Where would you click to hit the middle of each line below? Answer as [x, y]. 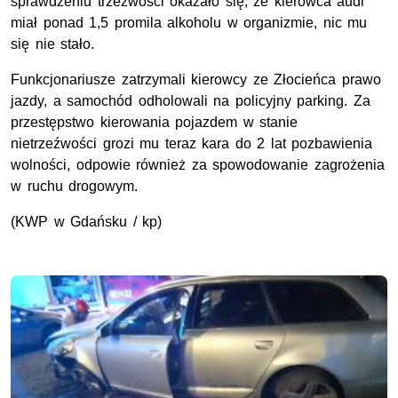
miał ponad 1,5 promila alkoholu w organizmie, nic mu [189, 23]
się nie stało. [53, 44]
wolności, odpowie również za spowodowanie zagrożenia [198, 165]
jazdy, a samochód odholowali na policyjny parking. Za [191, 101]
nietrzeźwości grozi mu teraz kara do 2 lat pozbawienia [192, 144]
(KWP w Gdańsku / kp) [87, 222]
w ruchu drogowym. [75, 187]
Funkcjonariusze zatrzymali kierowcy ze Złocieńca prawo [196, 80]
